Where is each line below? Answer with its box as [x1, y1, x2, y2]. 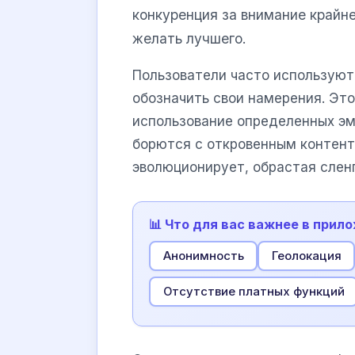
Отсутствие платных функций [162, 284, 345, 299]
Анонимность [162, 248, 244, 263]
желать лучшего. [132, 29, 246, 47]
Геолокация [271, 248, 342, 263]
